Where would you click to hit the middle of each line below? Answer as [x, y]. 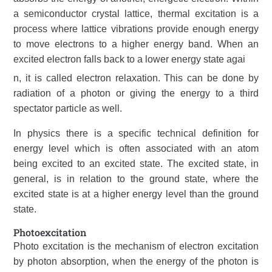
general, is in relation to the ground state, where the [136, 179]
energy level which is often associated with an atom [136, 148]
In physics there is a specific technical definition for [136, 133]
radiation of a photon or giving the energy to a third [136, 93]
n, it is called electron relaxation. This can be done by [136, 78]
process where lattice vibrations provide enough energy [136, 29]
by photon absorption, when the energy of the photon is [136, 261]
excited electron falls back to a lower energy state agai [130, 59]
